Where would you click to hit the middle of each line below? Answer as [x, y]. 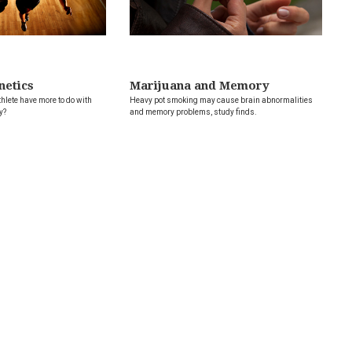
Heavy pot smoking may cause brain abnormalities [222, 101]
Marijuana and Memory [200, 86]
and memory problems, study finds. [194, 112]
